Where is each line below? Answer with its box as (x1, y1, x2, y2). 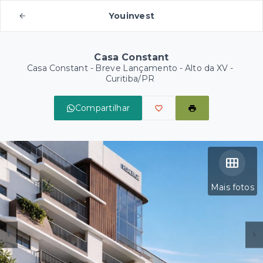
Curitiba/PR (105, 73, 155, 84)
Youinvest (108, 11, 155, 21)
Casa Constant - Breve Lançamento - (26, 63, 185, 73)
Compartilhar (75, 103, 130, 113)
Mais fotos (210, 182, 254, 193)
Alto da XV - (184, 63, 234, 73)
